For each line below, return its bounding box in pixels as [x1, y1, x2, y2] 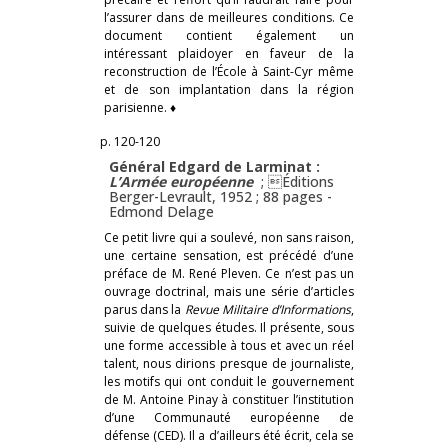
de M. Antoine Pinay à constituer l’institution [104, 390, 354, 408]
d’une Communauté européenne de [104, 408, 354, 426]
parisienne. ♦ [104, 98, 176, 116]
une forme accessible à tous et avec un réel [104, 336, 354, 354]
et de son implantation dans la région [104, 80, 354, 98]
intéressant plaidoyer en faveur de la [104, 44, 354, 62]
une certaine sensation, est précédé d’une [104, 246, 354, 264]
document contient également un [104, 26, 354, 44]
